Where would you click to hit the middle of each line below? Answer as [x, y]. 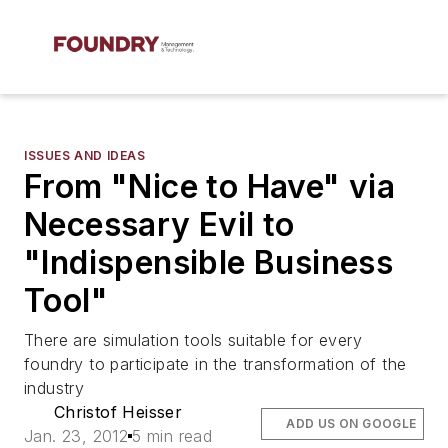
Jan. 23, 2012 [76, 436]
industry [54, 388]
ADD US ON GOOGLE [351, 423]
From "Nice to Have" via [210, 186]
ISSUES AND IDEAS [85, 155]
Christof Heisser [118, 412]
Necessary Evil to [159, 224]
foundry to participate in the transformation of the [215, 364]
